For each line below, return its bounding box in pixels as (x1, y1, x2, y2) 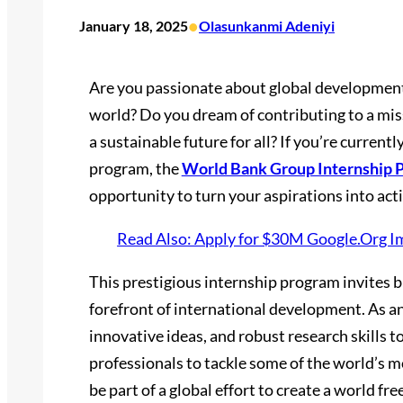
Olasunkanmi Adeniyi (199, 17, 335, 35)
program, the (88, 158, 182, 179)
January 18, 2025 (79, 17, 188, 35)
